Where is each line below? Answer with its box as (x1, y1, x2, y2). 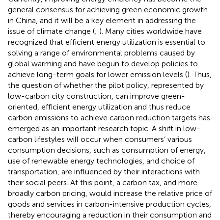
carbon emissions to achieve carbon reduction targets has (8, 113, 210, 123)
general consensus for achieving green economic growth (8, 5, 208, 15)
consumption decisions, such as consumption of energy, (8, 145, 206, 155)
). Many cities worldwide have (99, 27, 202, 36)
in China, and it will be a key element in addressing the (8, 16, 196, 26)
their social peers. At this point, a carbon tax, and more (8, 178, 197, 188)
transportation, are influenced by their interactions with (8, 167, 200, 177)
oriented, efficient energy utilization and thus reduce (8, 102, 191, 112)
